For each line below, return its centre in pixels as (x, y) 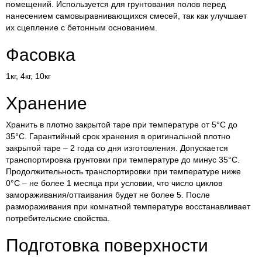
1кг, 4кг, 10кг (28, 76)
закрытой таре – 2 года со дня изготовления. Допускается (117, 148)
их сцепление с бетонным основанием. (82, 28)
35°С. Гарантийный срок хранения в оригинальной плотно (118, 137)
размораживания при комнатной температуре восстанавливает (128, 207)
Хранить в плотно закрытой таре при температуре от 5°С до (122, 125)
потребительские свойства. (58, 218)
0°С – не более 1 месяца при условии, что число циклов (114, 183)
